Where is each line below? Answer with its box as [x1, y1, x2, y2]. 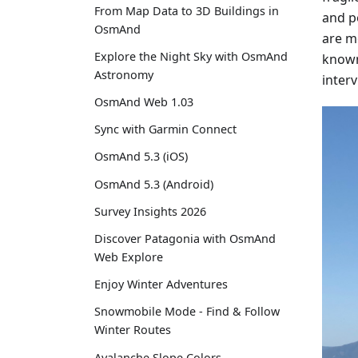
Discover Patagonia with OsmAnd [94, 231, 276, 247]
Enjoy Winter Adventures [94, 276, 228, 292]
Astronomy [94, 66, 153, 82]
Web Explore [94, 249, 163, 265]
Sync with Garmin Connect [94, 121, 237, 137]
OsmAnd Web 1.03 [94, 94, 193, 110]
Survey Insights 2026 [94, 203, 206, 219]
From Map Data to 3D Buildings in [94, 2, 279, 18]
